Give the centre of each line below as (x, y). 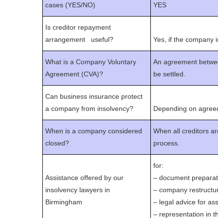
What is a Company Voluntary (91, 62)
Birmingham (64, 202)
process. (166, 143)
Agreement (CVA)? (74, 74)
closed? (57, 143)
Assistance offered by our (84, 178)
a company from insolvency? (89, 109)
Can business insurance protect (94, 97)
